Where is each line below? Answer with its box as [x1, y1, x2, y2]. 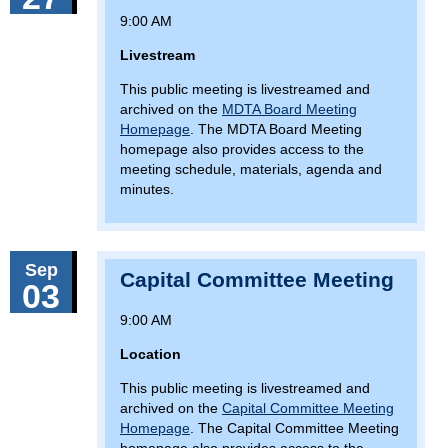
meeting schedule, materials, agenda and [120, 161, 382, 178]
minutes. [120, 181, 174, 198]
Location [120, 346, 181, 363]
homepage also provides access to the [120, 141, 364, 158]
